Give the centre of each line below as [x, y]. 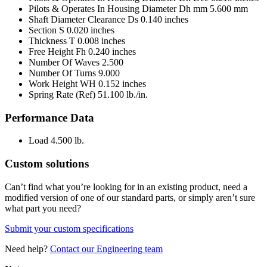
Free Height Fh [57, 52]
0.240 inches [112, 52]
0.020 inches [91, 30]
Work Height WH [62, 84]
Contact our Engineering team [106, 249]
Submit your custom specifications [69, 228]
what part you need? [43, 208]
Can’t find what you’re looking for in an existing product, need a [126, 187]
